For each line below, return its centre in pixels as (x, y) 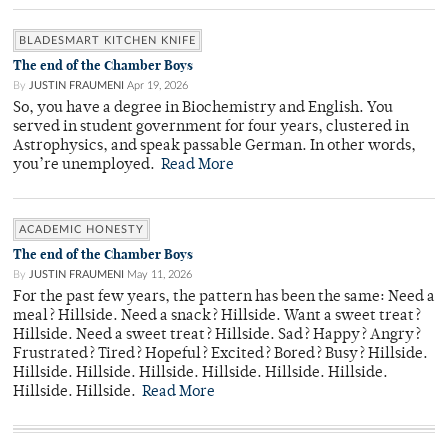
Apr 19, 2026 (157, 86)
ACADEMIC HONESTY (81, 230)
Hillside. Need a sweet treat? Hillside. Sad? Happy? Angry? (217, 336)
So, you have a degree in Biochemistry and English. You (203, 109)
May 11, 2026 (159, 275)
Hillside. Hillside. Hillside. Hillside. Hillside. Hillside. (200, 374)
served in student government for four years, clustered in (211, 128)
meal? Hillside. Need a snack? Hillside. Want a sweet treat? (217, 317)
